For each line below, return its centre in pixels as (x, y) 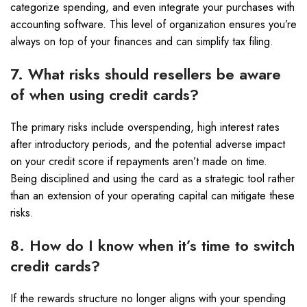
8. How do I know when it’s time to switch (152, 245)
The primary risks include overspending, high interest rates (145, 127)
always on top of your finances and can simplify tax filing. (142, 41)
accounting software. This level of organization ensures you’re (153, 24)
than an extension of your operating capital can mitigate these (152, 196)
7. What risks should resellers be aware (146, 74)
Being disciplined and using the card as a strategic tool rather (152, 179)
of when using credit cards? (105, 95)
